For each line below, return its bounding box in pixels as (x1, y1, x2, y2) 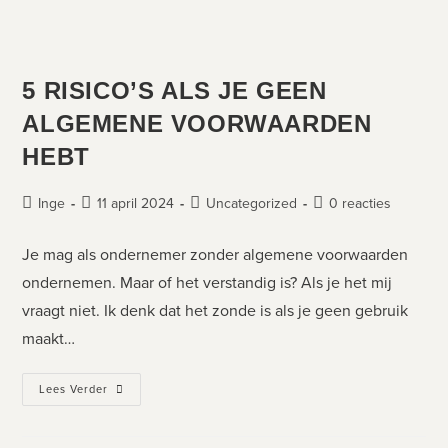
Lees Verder (39, 380, 109, 397)
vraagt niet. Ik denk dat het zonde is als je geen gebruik (22, 298, 409, 322)
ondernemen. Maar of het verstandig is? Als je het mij (22, 270, 393, 294)
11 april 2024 (97, 192, 175, 214)
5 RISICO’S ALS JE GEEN (22, 76, 327, 104)
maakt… (22, 326, 76, 350)
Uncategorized (206, 192, 298, 214)
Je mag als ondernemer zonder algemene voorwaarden (22, 242, 409, 266)
